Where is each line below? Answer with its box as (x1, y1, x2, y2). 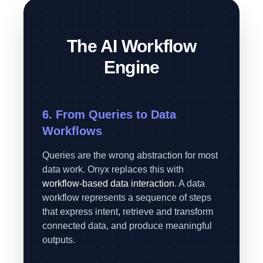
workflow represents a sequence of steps (42, 193, 211, 203)
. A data (174, 178, 205, 188)
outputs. (42, 235, 75, 245)
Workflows (42, 124, 102, 137)
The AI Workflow (67, 36, 196, 56)
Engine (103, 58, 160, 77)
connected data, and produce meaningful (42, 221, 212, 231)
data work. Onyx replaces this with (42, 164, 184, 174)
